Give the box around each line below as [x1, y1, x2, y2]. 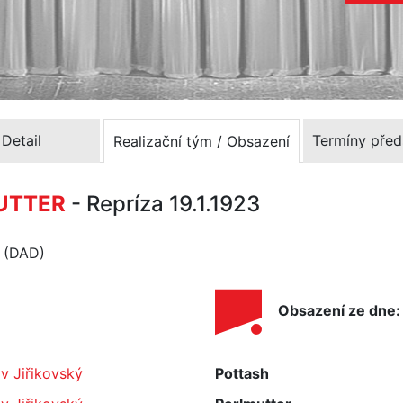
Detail [2, 131, 41, 149]
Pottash [215, 364, 269, 382]
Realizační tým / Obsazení [113, 131, 290, 150]
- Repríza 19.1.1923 [71, 191, 260, 217]
